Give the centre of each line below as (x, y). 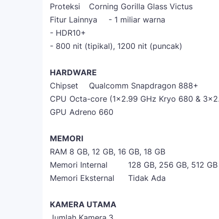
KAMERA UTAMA (83, 204)
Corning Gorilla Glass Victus (141, 6)
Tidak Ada (147, 178)
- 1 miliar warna (137, 20)
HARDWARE (73, 72)
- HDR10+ (68, 33)
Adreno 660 (91, 112)
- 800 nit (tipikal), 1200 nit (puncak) (116, 46)
